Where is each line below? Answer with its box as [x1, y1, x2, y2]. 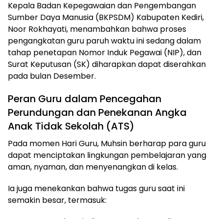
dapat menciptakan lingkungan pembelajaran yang [8, 150, 206, 161]
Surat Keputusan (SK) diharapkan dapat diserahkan [8, 59, 206, 70]
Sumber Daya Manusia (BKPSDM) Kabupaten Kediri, [8, 12, 204, 23]
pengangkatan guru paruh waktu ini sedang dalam [8, 35, 201, 47]
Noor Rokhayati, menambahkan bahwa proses [8, 23, 186, 35]
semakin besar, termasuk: [8, 195, 107, 206]
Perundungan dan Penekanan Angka [8, 106, 187, 120]
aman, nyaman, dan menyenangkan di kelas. [8, 161, 178, 173]
